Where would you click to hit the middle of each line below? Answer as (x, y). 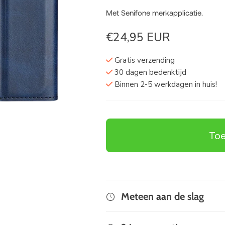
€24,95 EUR (138, 37)
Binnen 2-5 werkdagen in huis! (164, 84)
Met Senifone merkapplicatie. (154, 12)
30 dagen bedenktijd (149, 72)
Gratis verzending (143, 60)
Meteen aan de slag (162, 196)
